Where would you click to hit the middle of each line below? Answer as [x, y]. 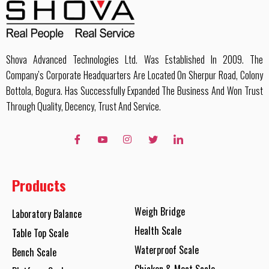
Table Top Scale [40, 233]
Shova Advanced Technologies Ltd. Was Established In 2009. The [134, 59]
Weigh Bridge [160, 211]
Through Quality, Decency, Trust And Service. [83, 106]
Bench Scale [34, 252]
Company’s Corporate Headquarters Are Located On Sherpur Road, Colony [134, 75]
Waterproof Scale [167, 249]
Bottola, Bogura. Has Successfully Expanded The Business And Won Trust [134, 90]
